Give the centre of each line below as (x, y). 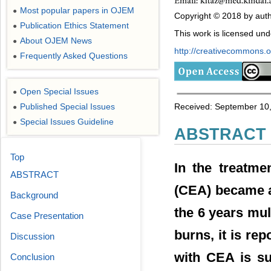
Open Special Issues (59, 91)
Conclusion (32, 257)
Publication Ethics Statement (74, 25)
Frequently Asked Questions (74, 56)
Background (34, 195)
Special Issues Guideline (67, 122)
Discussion (32, 236)
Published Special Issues (67, 106)
